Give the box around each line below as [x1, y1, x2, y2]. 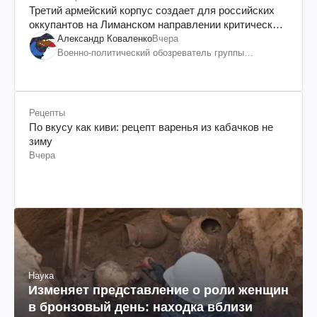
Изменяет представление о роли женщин [28, 282, 289, 297]
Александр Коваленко [57, 33, 152, 44]
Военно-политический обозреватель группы [57, 47, 244, 58]
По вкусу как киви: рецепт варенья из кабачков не [29, 120, 273, 133]
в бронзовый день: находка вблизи [28, 299, 253, 314]
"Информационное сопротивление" [57, 61, 207, 72]
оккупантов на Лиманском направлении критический [29, 18, 284, 30]
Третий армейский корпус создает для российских [29, 4, 275, 16]
